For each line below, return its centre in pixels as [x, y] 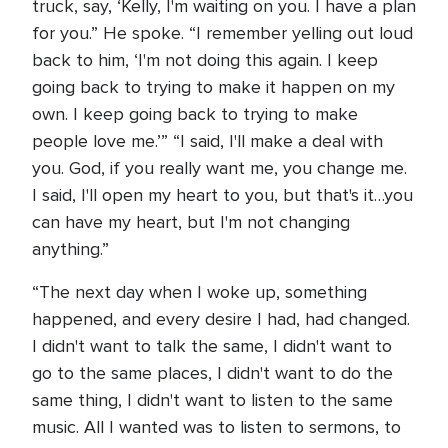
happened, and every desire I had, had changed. [221, 319]
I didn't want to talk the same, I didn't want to [212, 346]
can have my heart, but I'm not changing [191, 222]
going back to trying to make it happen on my [213, 87]
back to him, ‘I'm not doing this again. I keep [205, 60]
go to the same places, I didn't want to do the [212, 373]
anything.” [73, 249]
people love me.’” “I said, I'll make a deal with [207, 141]
